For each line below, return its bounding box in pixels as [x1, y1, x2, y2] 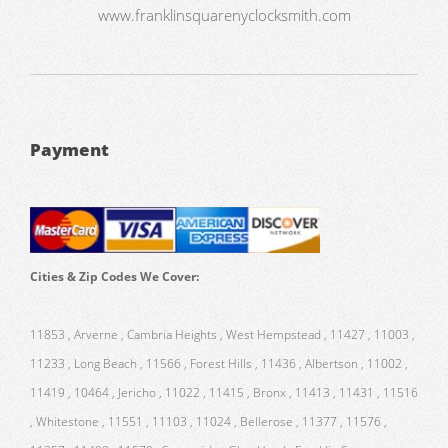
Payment [30, 137, 109, 162]
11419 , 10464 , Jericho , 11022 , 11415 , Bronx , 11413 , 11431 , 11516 [30, 383, 418, 401]
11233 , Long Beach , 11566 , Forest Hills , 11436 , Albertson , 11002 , [30, 354, 408, 372]
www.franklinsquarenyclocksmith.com [97, 4, 351, 25]
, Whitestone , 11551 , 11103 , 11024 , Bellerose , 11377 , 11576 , [30, 412, 387, 430]
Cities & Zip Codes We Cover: [30, 267, 199, 285]
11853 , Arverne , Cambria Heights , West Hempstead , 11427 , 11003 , [30, 325, 415, 343]
